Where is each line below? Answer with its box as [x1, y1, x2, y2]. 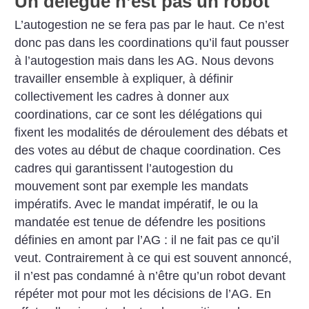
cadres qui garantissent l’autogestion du [14, 161, 234, 176]
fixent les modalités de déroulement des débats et [14, 126, 288, 140]
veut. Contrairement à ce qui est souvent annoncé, [14, 251, 292, 266]
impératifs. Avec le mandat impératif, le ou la [14, 197, 259, 212]
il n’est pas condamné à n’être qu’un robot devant [14, 269, 286, 283]
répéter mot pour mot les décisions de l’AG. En [14, 287, 272, 301]
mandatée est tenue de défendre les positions [14, 215, 266, 230]
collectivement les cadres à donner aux [14, 90, 230, 104]
